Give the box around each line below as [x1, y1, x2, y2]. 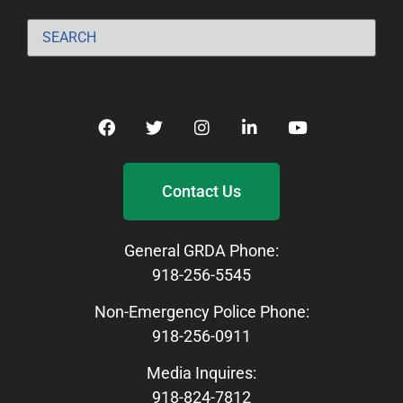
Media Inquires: [147, 363, 256, 383]
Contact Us [162, 181, 241, 201]
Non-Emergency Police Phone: [94, 301, 309, 321]
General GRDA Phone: [124, 240, 279, 260]
